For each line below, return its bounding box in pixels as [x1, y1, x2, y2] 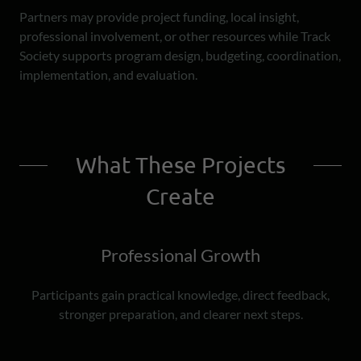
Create [146, 183, 215, 210]
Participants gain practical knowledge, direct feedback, [31, 287, 330, 302]
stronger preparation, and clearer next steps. [58, 306, 303, 322]
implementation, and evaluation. [19, 67, 197, 82]
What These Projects [76, 151, 285, 178]
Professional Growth [101, 244, 260, 266]
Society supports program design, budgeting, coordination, [19, 48, 341, 63]
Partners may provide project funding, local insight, [19, 9, 299, 24]
